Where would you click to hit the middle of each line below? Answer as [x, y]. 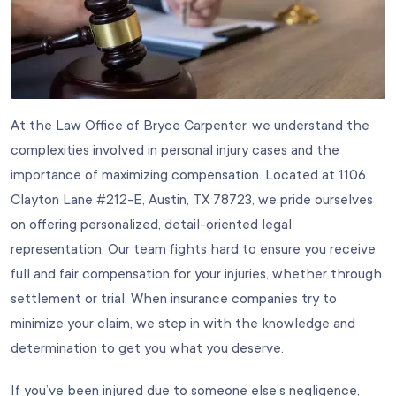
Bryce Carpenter [194, 125]
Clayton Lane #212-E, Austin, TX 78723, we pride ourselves [192, 199]
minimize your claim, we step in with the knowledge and [183, 323]
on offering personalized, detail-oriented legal [151, 224]
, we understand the [308, 125]
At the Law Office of [77, 125]
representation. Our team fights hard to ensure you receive [193, 249]
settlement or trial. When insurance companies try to [174, 298]
